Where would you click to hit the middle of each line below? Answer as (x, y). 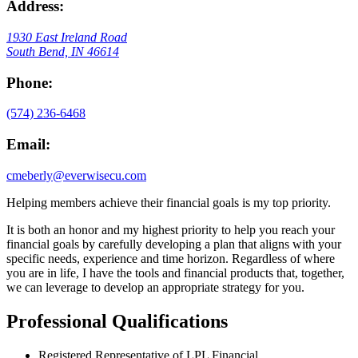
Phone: (30, 82)
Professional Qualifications (117, 321)
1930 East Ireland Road (67, 38)
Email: (28, 145)
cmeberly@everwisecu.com (76, 175)
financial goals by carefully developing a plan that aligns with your (174, 244)
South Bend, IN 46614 (63, 52)
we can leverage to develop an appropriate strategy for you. (155, 287)
